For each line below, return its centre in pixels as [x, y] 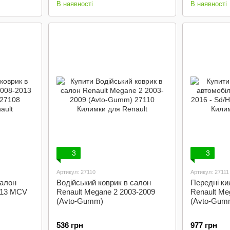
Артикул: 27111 [210, 172]
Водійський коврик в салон [103, 183]
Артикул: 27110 [76, 172]
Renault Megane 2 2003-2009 [106, 192]
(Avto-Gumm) [80, 201]
